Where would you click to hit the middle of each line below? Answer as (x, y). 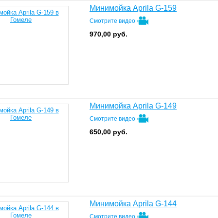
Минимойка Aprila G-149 (133, 106)
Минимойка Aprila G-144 (133, 204)
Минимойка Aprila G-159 (133, 8)
